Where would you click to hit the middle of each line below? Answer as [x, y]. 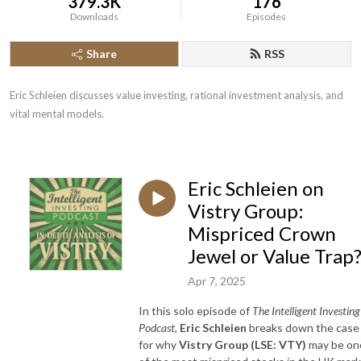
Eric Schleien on [256, 188]
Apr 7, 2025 [217, 280]
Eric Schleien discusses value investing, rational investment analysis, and [176, 95]
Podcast [157, 327]
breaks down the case [303, 327]
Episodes [267, 17]
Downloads [95, 17]
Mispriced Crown [262, 233]
